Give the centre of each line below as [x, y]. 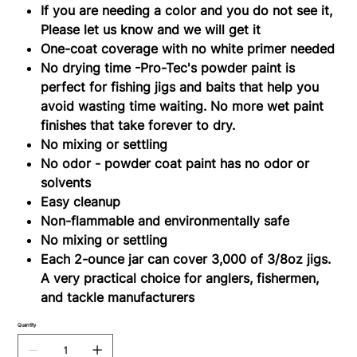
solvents [66, 182]
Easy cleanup [81, 201]
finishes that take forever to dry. [138, 125]
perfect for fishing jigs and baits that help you [180, 86]
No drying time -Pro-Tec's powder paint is [168, 67]
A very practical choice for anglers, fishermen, [180, 278]
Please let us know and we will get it [151, 29]
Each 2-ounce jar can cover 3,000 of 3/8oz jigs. [186, 259]
